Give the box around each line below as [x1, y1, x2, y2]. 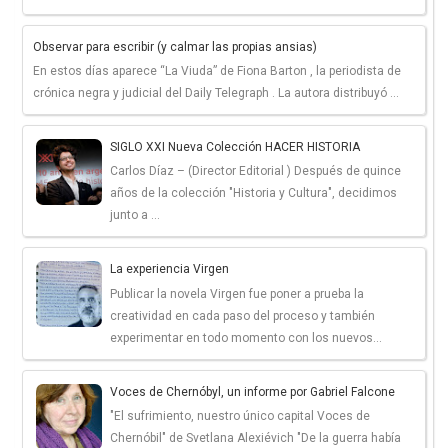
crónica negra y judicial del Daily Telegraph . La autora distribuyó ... [33, 85, 399, 100]
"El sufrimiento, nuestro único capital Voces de [110, 409, 370, 424]
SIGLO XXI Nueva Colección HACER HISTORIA [110, 139, 360, 154]
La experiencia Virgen [110, 262, 229, 277]
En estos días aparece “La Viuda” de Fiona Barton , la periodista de [33, 63, 401, 78]
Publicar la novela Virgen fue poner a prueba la [110, 286, 364, 301]
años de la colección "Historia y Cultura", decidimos [110, 186, 397, 201]
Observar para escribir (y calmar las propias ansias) [33, 39, 317, 54]
